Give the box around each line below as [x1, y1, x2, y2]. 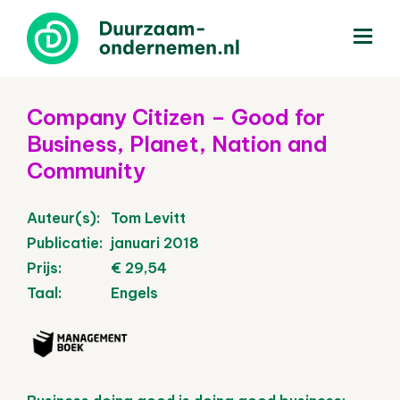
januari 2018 [107, 233, 199, 252]
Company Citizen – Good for [27, 103, 325, 130]
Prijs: [27, 258, 62, 277]
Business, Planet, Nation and [27, 129, 328, 157]
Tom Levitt [107, 208, 186, 227]
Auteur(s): [27, 208, 100, 227]
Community [27, 156, 146, 184]
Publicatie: [27, 233, 103, 252]
